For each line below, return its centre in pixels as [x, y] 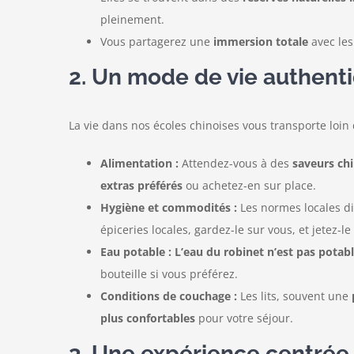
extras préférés [141, 186]
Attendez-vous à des [235, 164]
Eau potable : [136, 252]
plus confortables [147, 318]
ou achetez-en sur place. [249, 186]
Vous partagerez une [156, 42]
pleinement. [132, 20]
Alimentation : [139, 164]
